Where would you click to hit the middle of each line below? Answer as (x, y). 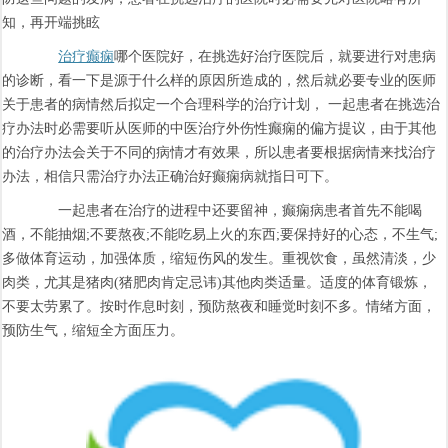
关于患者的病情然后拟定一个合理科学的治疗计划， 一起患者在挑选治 (221, 104)
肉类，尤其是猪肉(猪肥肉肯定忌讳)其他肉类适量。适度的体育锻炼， (217, 282)
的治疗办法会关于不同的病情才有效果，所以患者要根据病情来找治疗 (219, 152)
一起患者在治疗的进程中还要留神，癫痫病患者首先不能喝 (226, 210)
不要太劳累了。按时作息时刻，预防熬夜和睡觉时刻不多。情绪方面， (219, 306)
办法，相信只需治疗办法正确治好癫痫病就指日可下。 (170, 176)
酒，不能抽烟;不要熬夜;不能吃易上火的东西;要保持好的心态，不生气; (220, 234)
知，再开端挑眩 (51, 22)
